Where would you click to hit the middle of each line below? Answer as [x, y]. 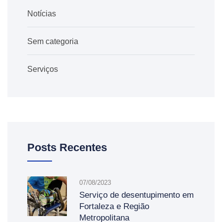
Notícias [42, 13]
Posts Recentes [67, 147]
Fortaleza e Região [114, 206]
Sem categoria [53, 41]
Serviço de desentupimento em [137, 195]
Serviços [43, 69]
